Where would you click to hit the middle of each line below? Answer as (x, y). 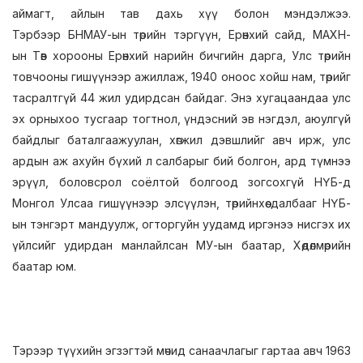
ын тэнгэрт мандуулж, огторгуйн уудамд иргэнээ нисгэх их (181, 224)
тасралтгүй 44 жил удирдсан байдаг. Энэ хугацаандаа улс (181, 98)
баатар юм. (44, 266)
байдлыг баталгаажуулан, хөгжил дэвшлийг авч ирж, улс (181, 140)
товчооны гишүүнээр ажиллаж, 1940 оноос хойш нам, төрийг (181, 77)
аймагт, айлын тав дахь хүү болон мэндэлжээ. (181, 13)
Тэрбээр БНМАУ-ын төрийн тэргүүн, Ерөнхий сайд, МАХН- (181, 34)
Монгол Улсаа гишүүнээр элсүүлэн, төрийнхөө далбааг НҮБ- (181, 203)
